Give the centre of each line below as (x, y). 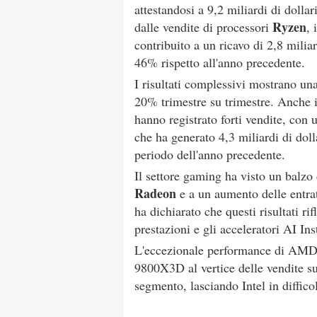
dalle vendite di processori (203, 27)
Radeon (155, 193)
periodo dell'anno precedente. (210, 154)
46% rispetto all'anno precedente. (220, 62)
